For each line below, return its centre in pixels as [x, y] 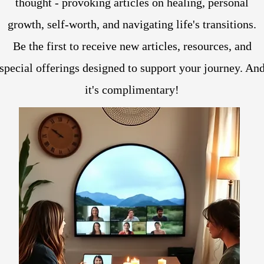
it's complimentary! [132, 90]
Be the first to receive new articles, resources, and [132, 46]
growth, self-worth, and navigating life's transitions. [132, 24]
